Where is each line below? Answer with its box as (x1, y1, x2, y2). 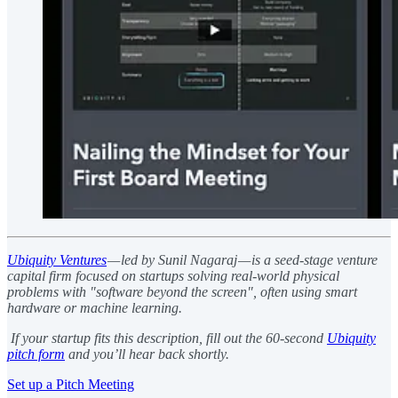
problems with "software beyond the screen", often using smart (7, 283, 357, 299)
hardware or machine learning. (7, 299, 182, 315)
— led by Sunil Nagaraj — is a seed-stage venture (107, 251, 378, 267)
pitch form (7, 346, 65, 362)
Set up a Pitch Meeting (7, 376, 134, 392)
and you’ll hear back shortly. (65, 346, 229, 362)
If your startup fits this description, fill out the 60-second (7, 330, 327, 346)
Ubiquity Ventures (7, 251, 107, 267)
